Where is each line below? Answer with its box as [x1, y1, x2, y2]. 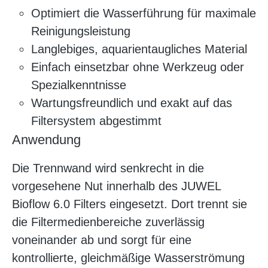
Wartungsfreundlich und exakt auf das [31, 96, 232, 109]
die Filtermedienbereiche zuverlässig [12, 215, 205, 229]
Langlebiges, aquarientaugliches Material [31, 42, 247, 56]
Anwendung [12, 132, 81, 147]
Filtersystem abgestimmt [31, 114, 162, 127]
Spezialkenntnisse [31, 78, 126, 92]
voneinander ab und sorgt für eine [12, 233, 191, 246]
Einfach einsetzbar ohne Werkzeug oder [31, 60, 244, 74]
